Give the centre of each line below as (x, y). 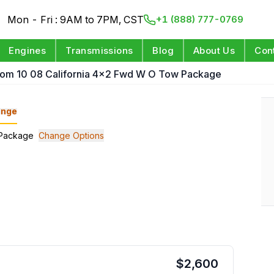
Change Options (71, 135)
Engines (28, 50)
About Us (214, 50)
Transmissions (99, 50)
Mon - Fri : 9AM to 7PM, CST (76, 20)
